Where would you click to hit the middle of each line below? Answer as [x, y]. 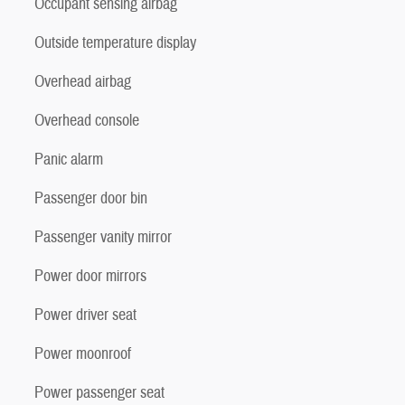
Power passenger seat [99, 392]
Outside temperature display [115, 42]
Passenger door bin [91, 198]
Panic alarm [69, 159]
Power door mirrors [90, 276]
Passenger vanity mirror [103, 237]
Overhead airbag [83, 81]
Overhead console [87, 120]
